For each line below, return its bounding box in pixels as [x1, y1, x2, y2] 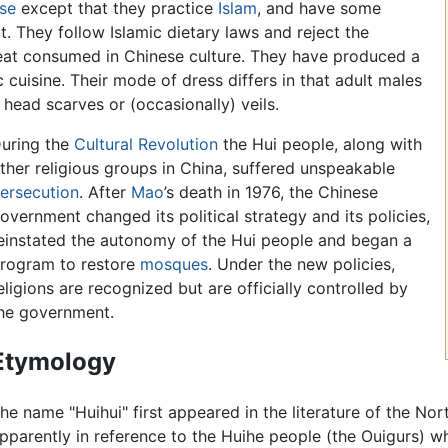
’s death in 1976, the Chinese [163, 182, 378, 203]
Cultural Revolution [73, 134, 218, 155]
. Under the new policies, [207, 254, 395, 275]
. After [78, 182, 131, 203]
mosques [139, 254, 208, 275]
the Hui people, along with [217, 134, 422, 155]
